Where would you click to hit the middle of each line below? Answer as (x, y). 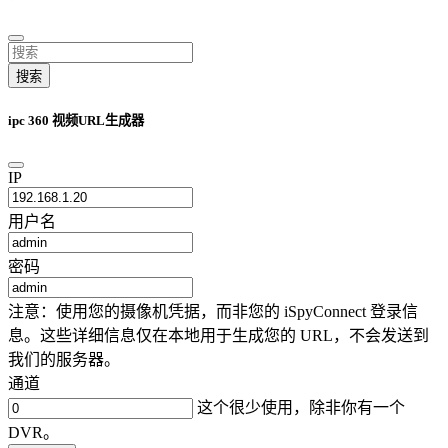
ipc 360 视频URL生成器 (76, 120)
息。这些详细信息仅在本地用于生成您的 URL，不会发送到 (218, 336)
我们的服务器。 (64, 360)
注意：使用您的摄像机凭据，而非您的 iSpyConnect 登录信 (213, 312)
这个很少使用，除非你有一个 (299, 408)
